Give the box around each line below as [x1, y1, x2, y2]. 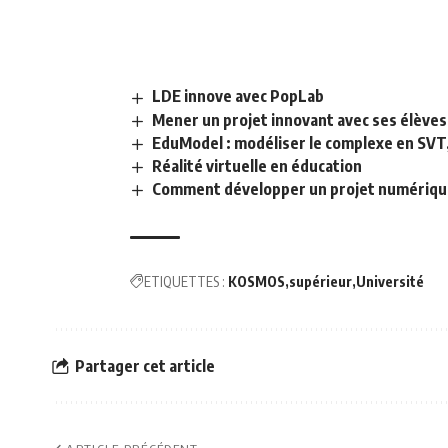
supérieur [289, 273, 352, 291]
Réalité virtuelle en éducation [152, 155, 363, 176]
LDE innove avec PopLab [152, 86, 325, 107]
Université [356, 273, 424, 291]
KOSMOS [228, 273, 285, 291]
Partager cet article [75, 355, 215, 376]
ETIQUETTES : [144, 273, 225, 291]
